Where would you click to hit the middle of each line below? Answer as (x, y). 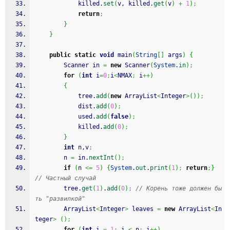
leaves (143, 209)
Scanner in (83, 65)
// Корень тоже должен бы (179, 188)
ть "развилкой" (60, 199)
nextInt (101, 158)
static (85, 55)
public (60, 55)
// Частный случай (65, 178)
